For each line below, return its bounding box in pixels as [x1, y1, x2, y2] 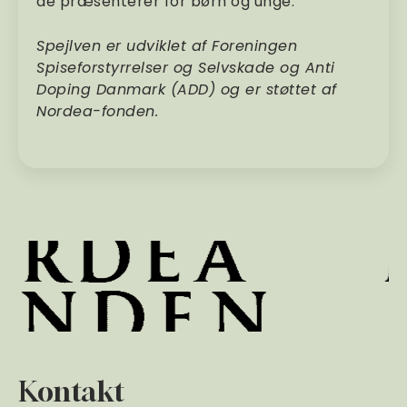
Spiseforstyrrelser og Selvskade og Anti [36, 57, 335, 78]
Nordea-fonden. [36, 101, 158, 122]
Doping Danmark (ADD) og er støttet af [36, 79, 337, 100]
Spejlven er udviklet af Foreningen [36, 35, 297, 56]
